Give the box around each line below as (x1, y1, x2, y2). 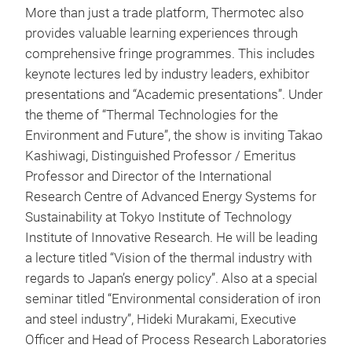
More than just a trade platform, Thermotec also (25, 5, 304, 20)
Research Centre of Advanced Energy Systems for (25, 189, 317, 204)
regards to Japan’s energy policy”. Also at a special (25, 271, 317, 286)
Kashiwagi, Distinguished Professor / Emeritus (25, 148, 296, 163)
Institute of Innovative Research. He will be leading (25, 230, 317, 245)
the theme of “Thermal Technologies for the (25, 108, 278, 123)
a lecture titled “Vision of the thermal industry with (25, 251, 312, 266)
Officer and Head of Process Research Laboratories (25, 332, 327, 347)
